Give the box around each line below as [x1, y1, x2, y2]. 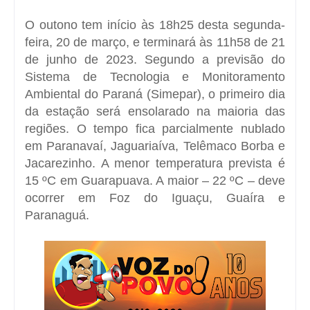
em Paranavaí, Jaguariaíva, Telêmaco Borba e [25, 138, 285, 153]
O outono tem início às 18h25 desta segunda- [25, 17, 285, 32]
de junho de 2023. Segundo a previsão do [25, 52, 285, 66]
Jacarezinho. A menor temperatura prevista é [25, 156, 285, 170]
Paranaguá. [25, 208, 89, 222]
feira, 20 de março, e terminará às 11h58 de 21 [25, 35, 285, 49]
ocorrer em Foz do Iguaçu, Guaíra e [25, 190, 285, 205]
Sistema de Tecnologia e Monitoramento [25, 69, 285, 84]
